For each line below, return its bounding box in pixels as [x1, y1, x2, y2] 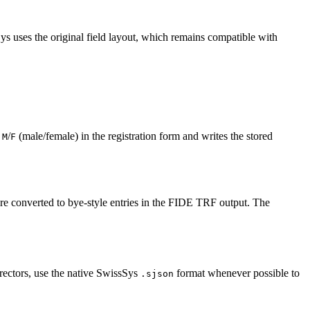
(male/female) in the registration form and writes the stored [16, 130, 273, 143]
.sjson [140, 268, 174, 280]
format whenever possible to [174, 267, 300, 280]
